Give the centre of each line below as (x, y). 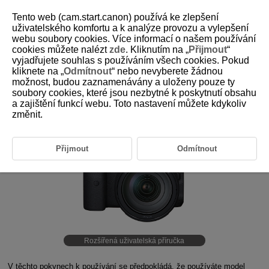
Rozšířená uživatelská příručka (134, 240)
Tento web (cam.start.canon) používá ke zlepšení (115, 17)
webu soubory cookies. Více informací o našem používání (134, 39)
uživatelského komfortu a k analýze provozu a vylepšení (130, 28)
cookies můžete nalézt (61, 50)
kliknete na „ (38, 71)
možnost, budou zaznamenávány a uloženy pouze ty (123, 82)
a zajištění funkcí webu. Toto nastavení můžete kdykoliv (129, 104)
